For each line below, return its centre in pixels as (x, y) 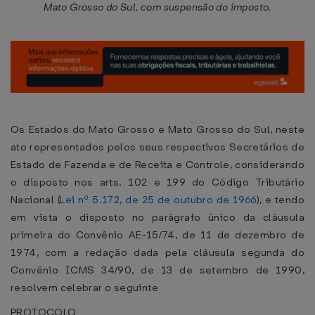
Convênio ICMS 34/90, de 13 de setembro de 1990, (157, 270)
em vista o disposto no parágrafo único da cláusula (157, 217)
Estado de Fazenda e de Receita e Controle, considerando (157, 165)
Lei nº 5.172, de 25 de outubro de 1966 (158, 200)
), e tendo (281, 200)
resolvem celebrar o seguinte (84, 288)
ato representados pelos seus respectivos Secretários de (157, 147)
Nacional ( (36, 200)
